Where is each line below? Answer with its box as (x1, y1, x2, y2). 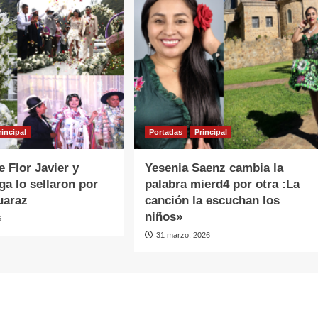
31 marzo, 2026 (155, 231, 210, 240)
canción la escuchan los (144, 194, 280, 208)
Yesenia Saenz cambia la (144, 161, 283, 175)
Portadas (148, 128, 182, 137)
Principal (194, 128, 227, 137)
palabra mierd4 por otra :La (144, 177, 300, 192)
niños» (144, 210, 182, 224)
